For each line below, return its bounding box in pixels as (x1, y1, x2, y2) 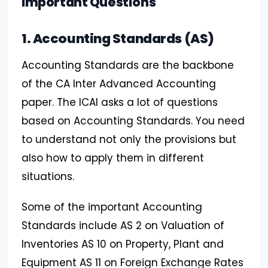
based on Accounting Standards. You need (22, 114, 245, 129)
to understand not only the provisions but (22, 132, 236, 147)
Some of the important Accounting (22, 200, 202, 215)
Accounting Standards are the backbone (22, 58, 234, 73)
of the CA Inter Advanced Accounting (22, 77, 216, 92)
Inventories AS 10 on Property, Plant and (22, 237, 224, 252)
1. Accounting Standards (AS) (22, 29, 214, 48)
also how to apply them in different (22, 151, 204, 166)
